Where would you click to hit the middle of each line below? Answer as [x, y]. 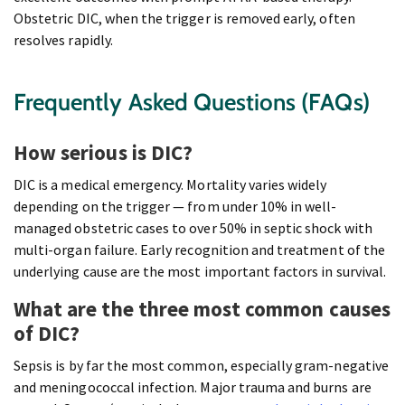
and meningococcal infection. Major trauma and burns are [193, 387]
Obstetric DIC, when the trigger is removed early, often [184, 19]
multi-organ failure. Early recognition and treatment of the [199, 250]
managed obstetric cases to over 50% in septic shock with [193, 228]
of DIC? [47, 334]
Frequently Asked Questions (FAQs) [192, 103]
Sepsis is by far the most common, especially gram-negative [201, 366]
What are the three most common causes [202, 309]
